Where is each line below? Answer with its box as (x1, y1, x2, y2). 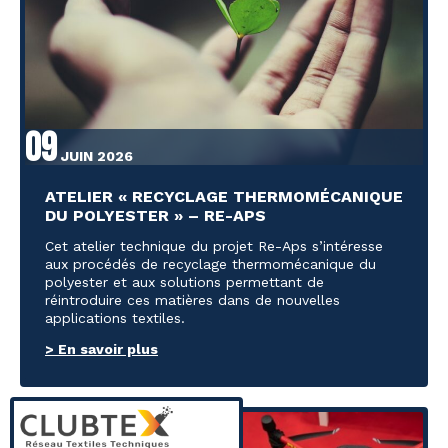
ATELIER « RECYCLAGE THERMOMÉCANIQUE (45, 187, 403, 207)
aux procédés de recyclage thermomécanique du (45, 256, 376, 273)
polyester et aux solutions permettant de (45, 274, 324, 291)
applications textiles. (45, 310, 185, 327)
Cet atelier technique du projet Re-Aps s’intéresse (45, 238, 383, 255)
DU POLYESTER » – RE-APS (45, 206, 266, 226)
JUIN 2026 (57, 148, 133, 165)
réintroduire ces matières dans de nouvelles (45, 292, 340, 309)
